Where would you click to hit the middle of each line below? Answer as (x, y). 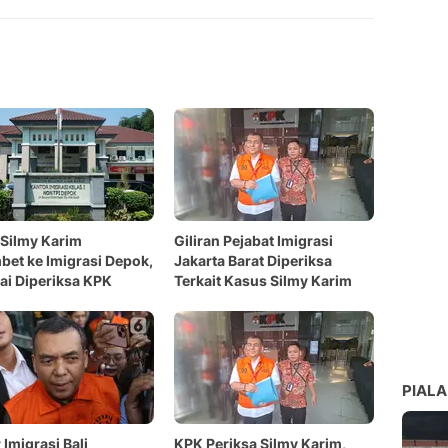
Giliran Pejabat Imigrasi (253, 240)
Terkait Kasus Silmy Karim (263, 280)
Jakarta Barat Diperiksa (253, 260)
